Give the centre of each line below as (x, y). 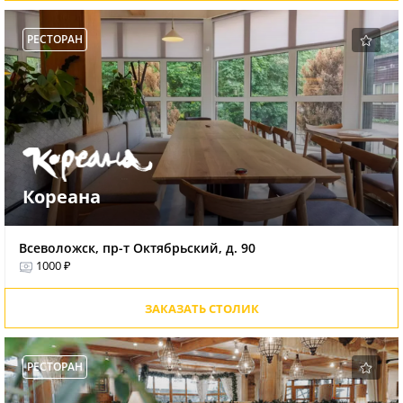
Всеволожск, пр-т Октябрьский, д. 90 (137, 248)
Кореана (62, 197)
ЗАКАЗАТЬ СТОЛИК (201, 309)
